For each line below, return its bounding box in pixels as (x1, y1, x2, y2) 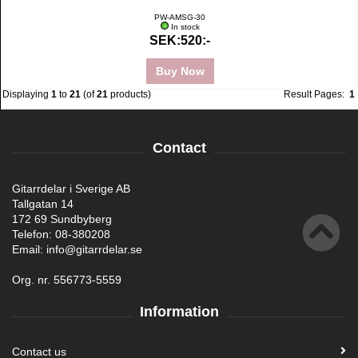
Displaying (2, 89, 51, 100)
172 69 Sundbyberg (12, 213, 112, 225)
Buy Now (152, 65, 208, 78)
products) (108, 89, 151, 100)
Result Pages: (284, 89, 349, 100)
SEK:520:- (149, 34, 210, 47)
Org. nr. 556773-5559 (12, 273, 121, 286)
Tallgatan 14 (12, 197, 74, 210)
